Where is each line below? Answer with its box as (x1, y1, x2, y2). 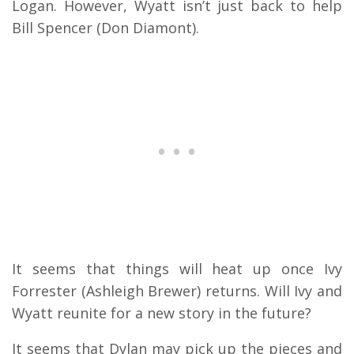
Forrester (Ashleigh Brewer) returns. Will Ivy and (12, 281, 342, 300)
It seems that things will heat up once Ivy (12, 258, 342, 278)
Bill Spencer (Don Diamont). (12, 17, 199, 37)
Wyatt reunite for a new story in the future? (12, 303, 311, 322)
